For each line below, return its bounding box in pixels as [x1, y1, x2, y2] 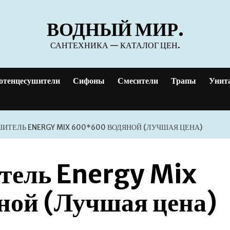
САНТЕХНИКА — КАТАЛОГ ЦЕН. [50, 40, 180, 50]
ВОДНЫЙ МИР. [46, 18, 184, 41]
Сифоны [73, 75, 105, 86]
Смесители [118, 75, 158, 86]
